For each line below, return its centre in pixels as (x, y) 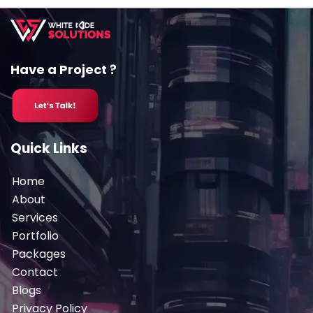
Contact (35, 272)
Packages (39, 254)
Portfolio (35, 236)
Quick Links (49, 148)
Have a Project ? (64, 69)
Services (35, 218)
